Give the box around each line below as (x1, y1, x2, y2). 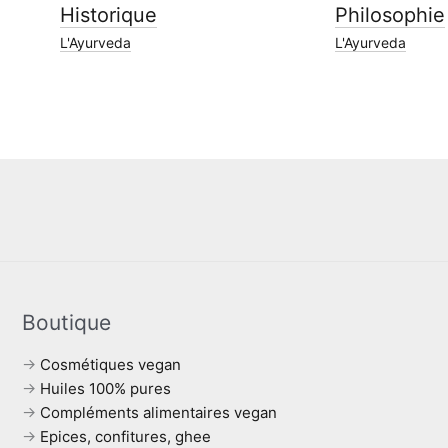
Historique (59, 2, 157, 27)
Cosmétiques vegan (40, 355, 181, 375)
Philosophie (334, 2, 445, 27)
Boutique (22, 310, 111, 336)
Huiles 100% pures (40, 379, 171, 399)
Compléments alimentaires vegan (40, 403, 277, 423)
